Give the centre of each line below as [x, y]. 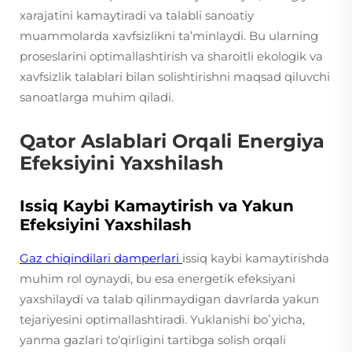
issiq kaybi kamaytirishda [256, 258]
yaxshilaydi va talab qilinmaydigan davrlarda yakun [169, 299]
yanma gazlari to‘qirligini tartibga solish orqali [153, 340]
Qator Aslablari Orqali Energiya [172, 141]
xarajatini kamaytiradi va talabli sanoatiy [137, 15]
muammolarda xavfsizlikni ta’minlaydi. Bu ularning [169, 36]
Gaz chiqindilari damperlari [101, 258]
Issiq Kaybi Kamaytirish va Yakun [157, 206]
